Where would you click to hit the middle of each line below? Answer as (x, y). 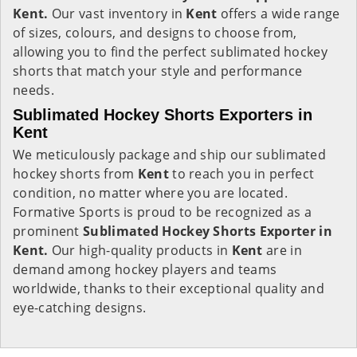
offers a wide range (280, 14)
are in (282, 250)
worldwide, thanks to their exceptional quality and (169, 288)
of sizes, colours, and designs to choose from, (155, 33)
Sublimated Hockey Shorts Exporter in (208, 231)
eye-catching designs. (80, 308)
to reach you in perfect (243, 174)
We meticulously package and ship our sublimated (170, 155)
